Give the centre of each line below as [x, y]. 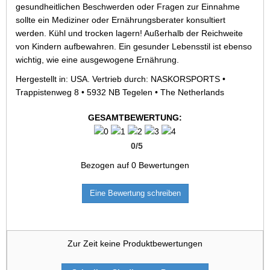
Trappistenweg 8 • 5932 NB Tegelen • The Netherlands [120, 92]
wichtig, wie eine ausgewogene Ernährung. [97, 60]
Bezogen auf [106, 165]
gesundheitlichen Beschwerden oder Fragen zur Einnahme [128, 7]
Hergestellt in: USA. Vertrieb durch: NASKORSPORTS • [121, 79]
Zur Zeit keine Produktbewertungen [135, 244]
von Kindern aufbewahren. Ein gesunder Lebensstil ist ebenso [134, 46]
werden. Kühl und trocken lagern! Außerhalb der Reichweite [129, 33]
